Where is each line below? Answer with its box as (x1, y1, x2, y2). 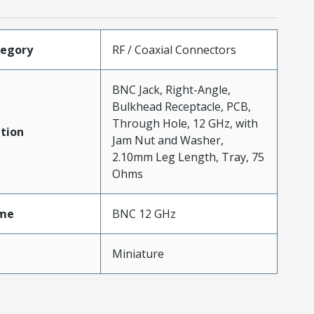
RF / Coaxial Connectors (111, 42, 236, 58)
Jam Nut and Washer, (111, 132, 224, 149)
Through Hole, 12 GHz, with (111, 116, 258, 132)
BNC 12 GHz (111, 206, 176, 222)
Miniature (111, 246, 164, 262)
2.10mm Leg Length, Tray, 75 (111, 149, 264, 165)
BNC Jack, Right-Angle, (111, 82, 231, 98)
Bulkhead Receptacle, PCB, (111, 99, 251, 115)
